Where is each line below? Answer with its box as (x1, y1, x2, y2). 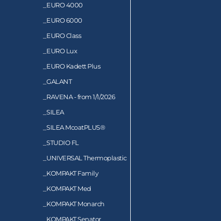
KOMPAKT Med (46, 184, 91, 192)
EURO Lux (46, 46, 77, 55)
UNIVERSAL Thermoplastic (46, 153, 127, 162)
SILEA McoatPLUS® (46, 123, 105, 131)
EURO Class (46, 31, 81, 39)
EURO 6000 (46, 16, 82, 24)
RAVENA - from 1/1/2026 (46, 92, 115, 101)
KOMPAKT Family (46, 169, 98, 177)
